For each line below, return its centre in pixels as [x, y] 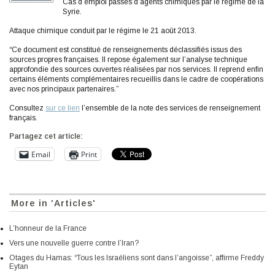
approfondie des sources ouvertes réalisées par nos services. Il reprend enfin [136, 70]
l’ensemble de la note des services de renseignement [170, 108]
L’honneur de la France [48, 229]
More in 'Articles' [54, 203]
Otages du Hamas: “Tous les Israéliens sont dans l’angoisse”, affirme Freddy [137, 258]
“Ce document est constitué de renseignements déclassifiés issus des [126, 50]
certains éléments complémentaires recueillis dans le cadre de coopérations [136, 79]
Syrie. [72, 12]
